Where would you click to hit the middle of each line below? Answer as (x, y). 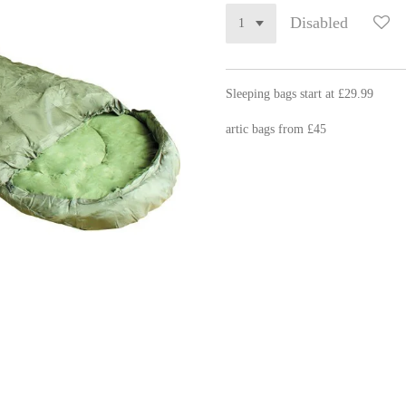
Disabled (319, 23)
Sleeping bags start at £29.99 (300, 93)
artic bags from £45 (276, 129)
